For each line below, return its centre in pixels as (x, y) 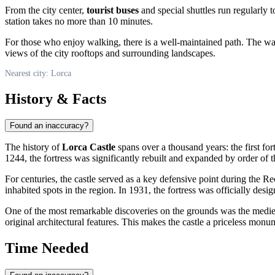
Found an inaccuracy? (49, 126)
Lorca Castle (89, 147)
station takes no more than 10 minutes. (79, 21)
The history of (33, 147)
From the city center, (46, 10)
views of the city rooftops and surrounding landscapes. (110, 53)
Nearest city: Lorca (38, 73)
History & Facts (56, 99)
